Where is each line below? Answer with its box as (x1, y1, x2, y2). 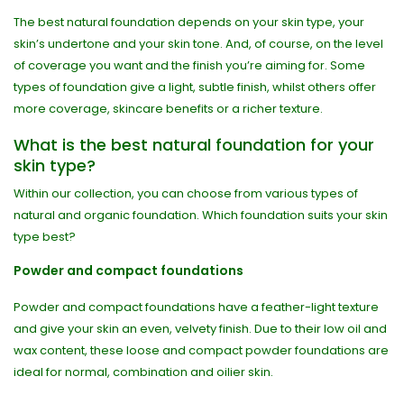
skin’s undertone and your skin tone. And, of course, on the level (14, 35, 383, 52)
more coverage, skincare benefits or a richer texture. (14, 100, 323, 117)
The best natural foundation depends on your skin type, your (14, 14, 364, 31)
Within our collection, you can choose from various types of (14, 185, 358, 202)
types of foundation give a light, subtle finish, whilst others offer (14, 78, 376, 96)
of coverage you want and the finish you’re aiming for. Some (14, 57, 365, 74)
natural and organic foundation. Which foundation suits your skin (14, 207, 388, 224)
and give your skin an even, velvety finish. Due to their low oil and (14, 320, 387, 337)
